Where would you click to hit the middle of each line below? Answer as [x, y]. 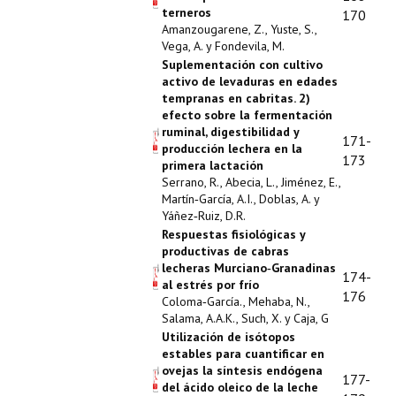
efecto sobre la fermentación [247, 115]
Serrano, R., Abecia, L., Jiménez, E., [251, 182]
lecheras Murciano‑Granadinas [249, 268]
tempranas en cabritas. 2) [236, 98]
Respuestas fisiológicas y [233, 234]
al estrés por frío [210, 285]
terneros [187, 12]
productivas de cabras [225, 251]
